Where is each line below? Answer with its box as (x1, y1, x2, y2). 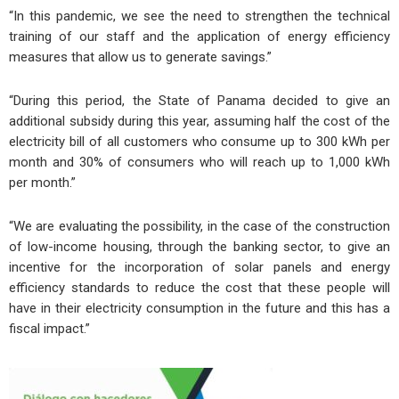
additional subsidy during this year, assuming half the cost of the (9, 113, 390, 130)
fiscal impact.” (9, 321, 90, 338)
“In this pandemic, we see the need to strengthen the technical (9, 7, 390, 24)
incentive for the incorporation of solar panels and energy (9, 259, 390, 276)
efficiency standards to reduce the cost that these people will (9, 280, 390, 297)
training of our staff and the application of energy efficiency (9, 28, 390, 45)
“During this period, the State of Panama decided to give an (9, 93, 390, 110)
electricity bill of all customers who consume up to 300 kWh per (9, 134, 390, 151)
